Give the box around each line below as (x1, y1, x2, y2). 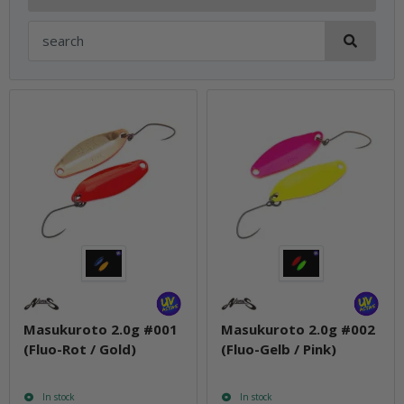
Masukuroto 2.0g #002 (221, 319, 375, 338)
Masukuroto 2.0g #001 (23, 319, 178, 338)
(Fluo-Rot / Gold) (23, 339, 136, 358)
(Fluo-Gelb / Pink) (221, 339, 336, 358)
